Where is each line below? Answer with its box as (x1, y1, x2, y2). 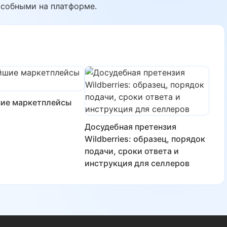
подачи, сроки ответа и (85, 146, 179, 156)
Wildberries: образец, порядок (85, 134, 205, 144)
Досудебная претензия (85, 122, 176, 132)
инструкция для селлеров (85, 158, 190, 168)
